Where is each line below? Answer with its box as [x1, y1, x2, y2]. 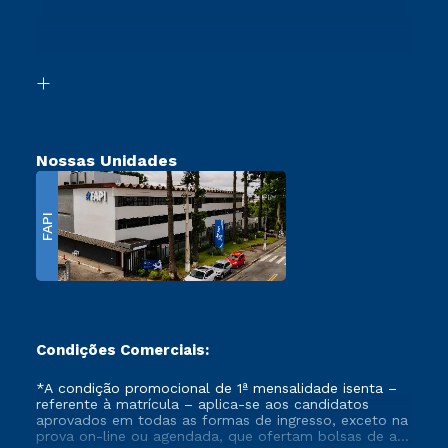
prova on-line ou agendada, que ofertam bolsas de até [36, 428, 411, 444]
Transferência [36, 70, 133, 88]
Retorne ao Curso [36, 14, 162, 32]
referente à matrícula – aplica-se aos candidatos [36, 396, 369, 412]
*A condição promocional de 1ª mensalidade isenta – [36, 380, 397, 396]
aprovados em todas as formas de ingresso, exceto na [36, 412, 408, 428]
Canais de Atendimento [36, 4, 203, 22]
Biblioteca [36, 60, 104, 78]
